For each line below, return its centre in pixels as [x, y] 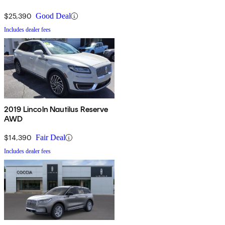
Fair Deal [50, 138]
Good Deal [53, 16]
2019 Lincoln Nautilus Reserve [56, 109]
